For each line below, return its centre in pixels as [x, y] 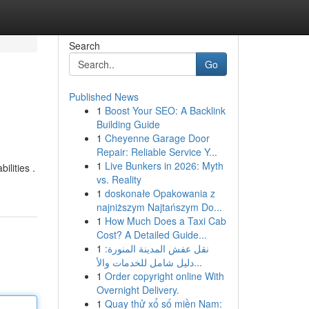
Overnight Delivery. [138, 290]
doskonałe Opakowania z [160, 193]
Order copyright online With [164, 276]
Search [84, 46]
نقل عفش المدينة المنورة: [157, 248]
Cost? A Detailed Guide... [151, 235]
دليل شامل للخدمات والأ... [198, 262]
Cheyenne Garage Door [157, 138]
